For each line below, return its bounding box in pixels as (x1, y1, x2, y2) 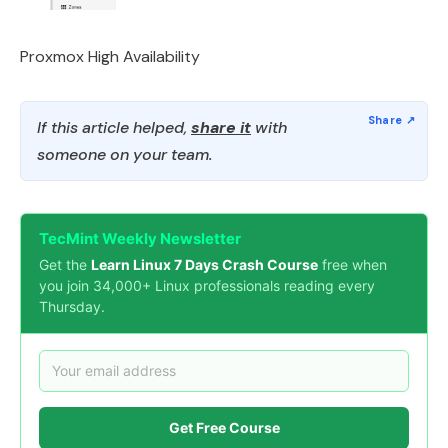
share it (191, 116, 251, 138)
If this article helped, (37, 116, 191, 138)
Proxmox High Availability (20, 45, 200, 67)
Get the (39, 255, 91, 273)
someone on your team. (37, 143, 212, 165)
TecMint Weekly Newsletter (39, 228, 241, 248)
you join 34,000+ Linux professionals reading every (39, 276, 375, 294)
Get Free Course (168, 419, 280, 437)
